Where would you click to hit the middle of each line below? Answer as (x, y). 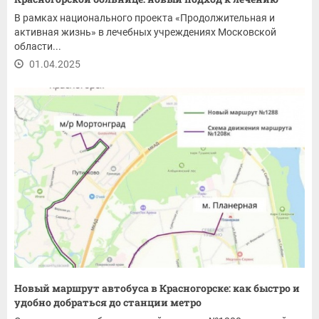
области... (38, 46)
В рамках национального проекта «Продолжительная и (145, 17)
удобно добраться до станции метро (108, 302)
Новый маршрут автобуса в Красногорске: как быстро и (157, 288)
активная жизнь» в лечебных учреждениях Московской (145, 32)
